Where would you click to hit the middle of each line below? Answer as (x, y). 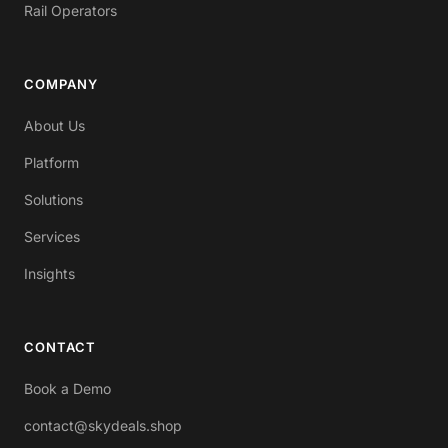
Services (52, 236)
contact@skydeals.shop (103, 425)
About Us (54, 125)
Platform (51, 162)
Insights (49, 273)
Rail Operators (70, 10)
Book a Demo (67, 388)
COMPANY (61, 84)
